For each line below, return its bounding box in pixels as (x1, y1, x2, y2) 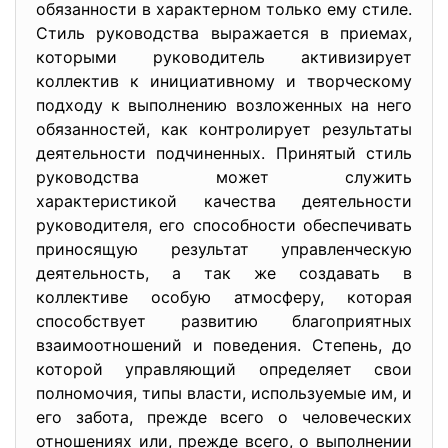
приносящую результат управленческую (36, 239, 412, 259)
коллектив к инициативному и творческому (36, 71, 412, 91)
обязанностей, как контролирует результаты (36, 119, 412, 139)
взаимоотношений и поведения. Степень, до (36, 335, 412, 355)
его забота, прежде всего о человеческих (36, 407, 412, 427)
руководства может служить (36, 167, 412, 187)
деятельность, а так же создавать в (36, 263, 412, 283)
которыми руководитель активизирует (36, 47, 412, 67)
